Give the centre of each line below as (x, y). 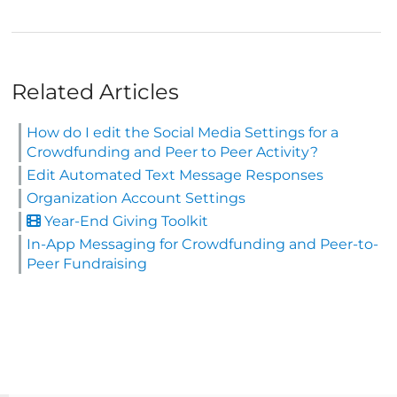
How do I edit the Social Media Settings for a (183, 132)
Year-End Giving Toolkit (125, 221)
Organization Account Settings (136, 198)
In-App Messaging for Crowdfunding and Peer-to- (202, 244)
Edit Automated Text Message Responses (175, 175)
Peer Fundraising (87, 263)
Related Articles (95, 91)
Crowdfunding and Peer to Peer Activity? (172, 152)
